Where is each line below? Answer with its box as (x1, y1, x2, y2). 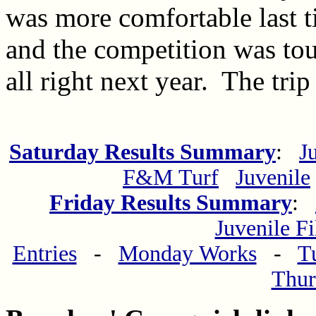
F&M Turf (123, 164, 219, 190)
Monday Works (118, 241, 257, 266)
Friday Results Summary (49, 190, 292, 215)
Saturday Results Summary (9, 139, 276, 164)
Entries (12, 241, 77, 266)
